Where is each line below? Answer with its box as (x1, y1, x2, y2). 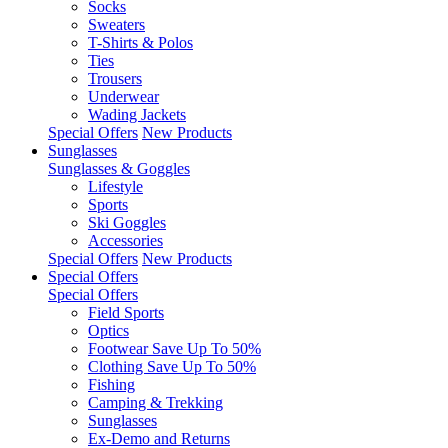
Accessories (88, 232, 163, 249)
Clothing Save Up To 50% (88, 358, 256, 375)
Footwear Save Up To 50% (88, 340, 261, 357)
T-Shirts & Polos (88, 34, 193, 51)
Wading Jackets (88, 106, 186, 123)
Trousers (88, 70, 142, 87)
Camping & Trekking (88, 394, 223, 411)
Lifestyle (88, 178, 143, 195)
